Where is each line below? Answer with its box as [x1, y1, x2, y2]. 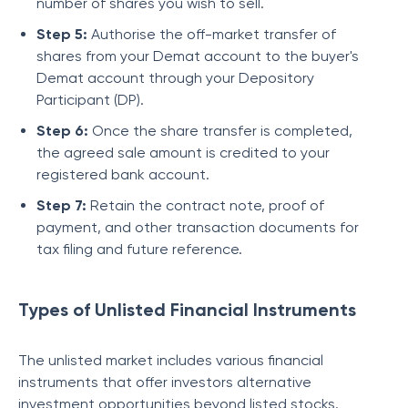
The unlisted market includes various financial [18, 352, 323, 369]
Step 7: [36, 197, 90, 214]
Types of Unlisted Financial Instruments [18, 299, 356, 321]
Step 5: [36, 25, 91, 43]
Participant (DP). [36, 91, 144, 108]
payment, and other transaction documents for [36, 219, 359, 236]
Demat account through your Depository [36, 69, 314, 87]
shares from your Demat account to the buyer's [36, 47, 359, 65]
